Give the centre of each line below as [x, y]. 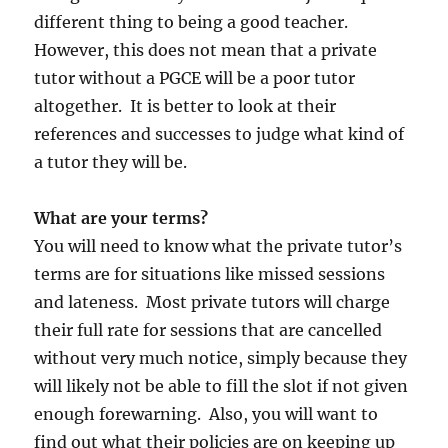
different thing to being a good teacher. [193, 21]
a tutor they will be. [111, 161]
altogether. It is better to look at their [185, 105]
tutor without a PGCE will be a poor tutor [195, 77]
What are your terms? [121, 217]
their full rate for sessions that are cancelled [208, 329]
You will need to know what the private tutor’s [218, 245]
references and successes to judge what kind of [219, 133]
